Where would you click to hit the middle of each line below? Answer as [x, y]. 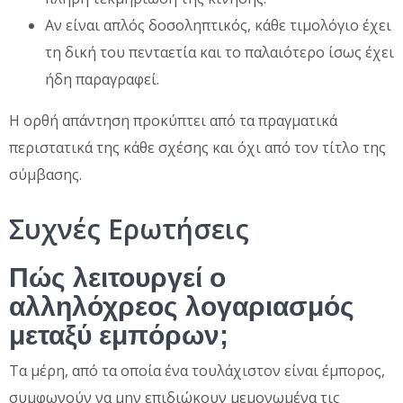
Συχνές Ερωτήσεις [129, 228]
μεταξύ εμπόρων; [119, 335]
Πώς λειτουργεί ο [117, 277]
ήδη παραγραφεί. [102, 79]
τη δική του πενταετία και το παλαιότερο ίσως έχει [219, 52]
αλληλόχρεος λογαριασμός [182, 306]
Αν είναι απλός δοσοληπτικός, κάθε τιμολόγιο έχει [218, 25]
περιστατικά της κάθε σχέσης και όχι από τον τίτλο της [197, 147]
